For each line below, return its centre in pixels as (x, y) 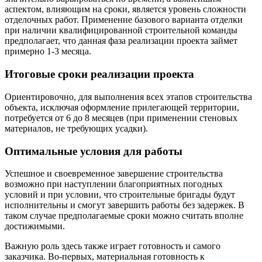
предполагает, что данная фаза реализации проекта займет (121, 41)
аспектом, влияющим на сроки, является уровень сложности (125, 9)
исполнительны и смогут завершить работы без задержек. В (125, 205)
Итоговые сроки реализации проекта (99, 74)
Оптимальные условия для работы (94, 151)
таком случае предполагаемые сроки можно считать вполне (124, 216)
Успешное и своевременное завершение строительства (114, 174)
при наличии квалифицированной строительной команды (121, 30)
